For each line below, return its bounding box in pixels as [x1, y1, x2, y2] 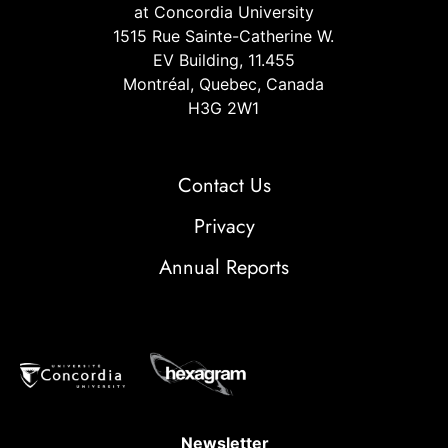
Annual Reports [159, 253, 289, 283]
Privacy [193, 212, 255, 242]
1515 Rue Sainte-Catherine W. [113, 25, 334, 46]
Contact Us [177, 171, 271, 201]
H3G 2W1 [188, 97, 259, 118]
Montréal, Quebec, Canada [123, 73, 324, 94]
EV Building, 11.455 [152, 49, 295, 70]
